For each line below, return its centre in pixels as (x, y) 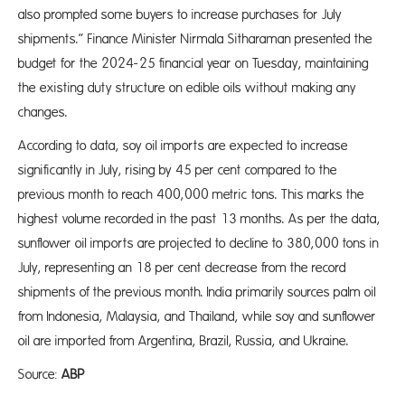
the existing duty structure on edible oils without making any (187, 88)
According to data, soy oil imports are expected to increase (183, 146)
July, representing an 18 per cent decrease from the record (182, 268)
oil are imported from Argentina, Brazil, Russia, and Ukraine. (184, 341)
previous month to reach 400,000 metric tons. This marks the (191, 195)
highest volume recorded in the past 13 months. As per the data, (199, 219)
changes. (43, 113)
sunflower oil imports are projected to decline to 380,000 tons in (198, 244)
